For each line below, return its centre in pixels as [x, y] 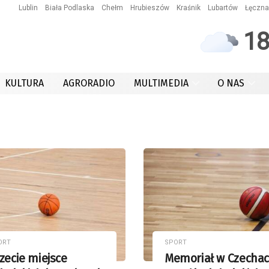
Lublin [28, 8]
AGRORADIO [89, 83]
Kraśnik [189, 8]
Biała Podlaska [70, 8]
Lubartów [223, 8]
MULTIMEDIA [161, 83]
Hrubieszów [150, 8]
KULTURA [24, 83]
